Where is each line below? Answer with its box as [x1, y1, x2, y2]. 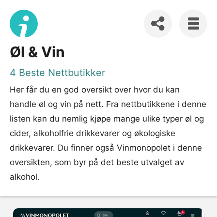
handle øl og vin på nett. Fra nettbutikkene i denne [10, 99, 206, 109]
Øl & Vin [10, 43, 65, 61]
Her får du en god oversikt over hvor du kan [10, 85, 180, 94]
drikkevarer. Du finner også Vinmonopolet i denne [10, 143, 202, 153]
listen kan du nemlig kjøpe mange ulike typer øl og [10, 114, 204, 124]
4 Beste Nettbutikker [10, 67, 105, 78]
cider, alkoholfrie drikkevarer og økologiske [10, 128, 175, 138]
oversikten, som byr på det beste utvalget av [10, 157, 184, 167]
